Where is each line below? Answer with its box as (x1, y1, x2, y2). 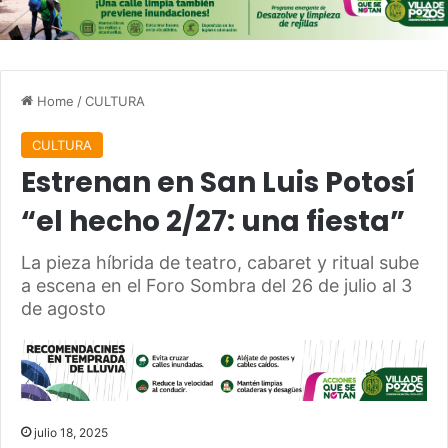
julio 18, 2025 (34, 424, 108, 440)
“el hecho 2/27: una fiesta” (21, 202, 405, 242)
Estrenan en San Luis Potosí (21, 163, 415, 203)
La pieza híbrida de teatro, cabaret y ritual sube (21, 252, 419, 274)
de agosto (21, 298, 106, 320)
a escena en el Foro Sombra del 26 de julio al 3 (21, 275, 412, 297)
